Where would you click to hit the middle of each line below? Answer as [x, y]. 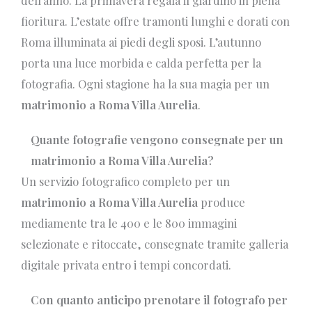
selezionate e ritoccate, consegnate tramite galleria [155, 244]
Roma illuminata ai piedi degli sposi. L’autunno [141, 42]
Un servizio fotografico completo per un [125, 181]
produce [221, 202]
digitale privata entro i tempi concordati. [126, 265]
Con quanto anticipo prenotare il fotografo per [159, 299]
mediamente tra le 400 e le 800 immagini [129, 223]
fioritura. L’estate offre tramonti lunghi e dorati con [155, 21]
